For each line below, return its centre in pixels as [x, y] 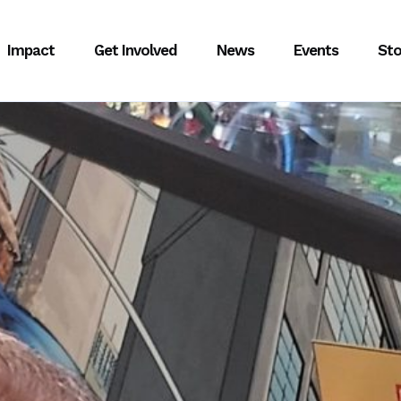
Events [316, 50]
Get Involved [136, 50]
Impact [31, 50]
